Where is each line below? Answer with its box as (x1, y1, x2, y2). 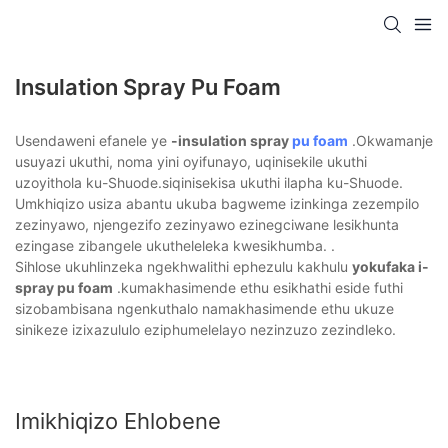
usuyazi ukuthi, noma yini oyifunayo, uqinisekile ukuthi (15, 153, 367, 171)
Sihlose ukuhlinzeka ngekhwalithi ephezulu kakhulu (15, 258, 352, 276)
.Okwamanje (348, 132, 433, 150)
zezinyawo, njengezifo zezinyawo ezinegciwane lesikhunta (15, 216, 399, 234)
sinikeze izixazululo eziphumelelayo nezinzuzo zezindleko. (15, 321, 396, 339)
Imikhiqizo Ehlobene (15, 408, 221, 435)
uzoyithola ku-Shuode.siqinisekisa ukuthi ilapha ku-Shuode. (15, 174, 403, 192)
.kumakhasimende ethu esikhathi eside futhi (113, 279, 403, 297)
